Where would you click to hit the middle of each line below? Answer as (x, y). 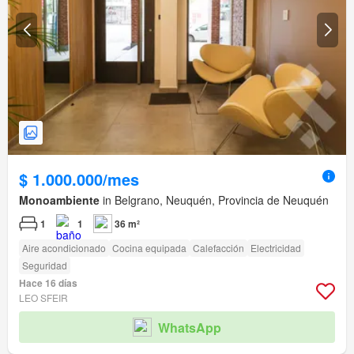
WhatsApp (190, 327)
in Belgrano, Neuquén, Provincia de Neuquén (214, 200)
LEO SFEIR (43, 298)
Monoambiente (59, 200)
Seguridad (45, 265)
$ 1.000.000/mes (79, 179)
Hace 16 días (48, 283)
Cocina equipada (149, 248)
